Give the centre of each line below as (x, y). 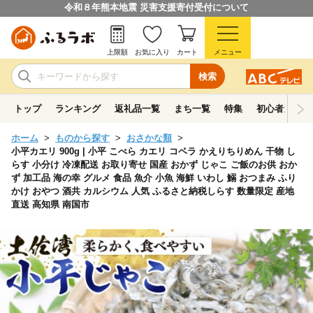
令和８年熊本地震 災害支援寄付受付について (156, 7)
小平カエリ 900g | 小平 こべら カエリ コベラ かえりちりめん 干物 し (153, 151)
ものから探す (82, 138)
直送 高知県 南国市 (50, 204)
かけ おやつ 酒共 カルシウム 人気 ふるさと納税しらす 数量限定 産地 (153, 191)
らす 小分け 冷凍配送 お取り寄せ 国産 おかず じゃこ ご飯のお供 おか (154, 165)
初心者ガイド (284, 109)
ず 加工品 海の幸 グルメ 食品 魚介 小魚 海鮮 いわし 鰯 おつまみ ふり (154, 178)
